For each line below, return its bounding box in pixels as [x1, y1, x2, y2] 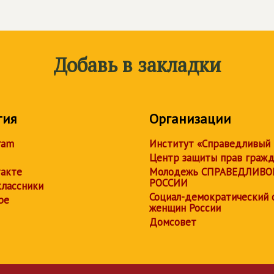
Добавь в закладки [53, 52, 221, 78]
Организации [149, 110, 231, 127]
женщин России [149, 201, 221, 215]
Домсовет [149, 215, 196, 229]
